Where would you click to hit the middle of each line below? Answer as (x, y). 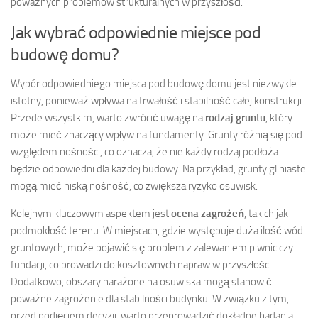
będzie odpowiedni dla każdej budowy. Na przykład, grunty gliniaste (158, 169)
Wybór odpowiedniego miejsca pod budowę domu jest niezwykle (154, 83)
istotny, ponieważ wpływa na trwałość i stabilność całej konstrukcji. (157, 100)
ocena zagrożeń (208, 213)
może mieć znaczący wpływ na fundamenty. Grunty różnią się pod (157, 135)
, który (279, 117)
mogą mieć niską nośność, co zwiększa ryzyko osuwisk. (134, 186)
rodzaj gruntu (235, 117)
